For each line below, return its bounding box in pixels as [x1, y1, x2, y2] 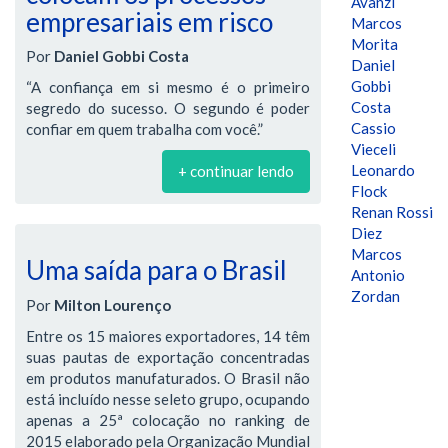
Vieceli [351, 140, 396, 158]
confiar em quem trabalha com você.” [26, 120, 263, 138]
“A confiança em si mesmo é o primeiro [26, 78, 310, 96]
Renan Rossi [351, 203, 433, 221]
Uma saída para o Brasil [26, 254, 287, 286]
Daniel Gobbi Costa [54, 47, 189, 65]
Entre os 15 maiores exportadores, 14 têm [26, 326, 310, 345]
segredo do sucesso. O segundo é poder [26, 99, 310, 117]
